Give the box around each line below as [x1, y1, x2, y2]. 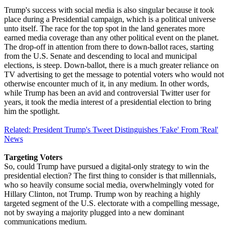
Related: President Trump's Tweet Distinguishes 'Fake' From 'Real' [4, 125, 218, 134]
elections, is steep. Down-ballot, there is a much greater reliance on [4, 60, 219, 70]
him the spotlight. [4, 106, 60, 116]
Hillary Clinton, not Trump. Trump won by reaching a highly [4, 189, 200, 198]
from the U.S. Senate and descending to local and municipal [4, 51, 197, 60]
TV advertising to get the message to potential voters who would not [4, 70, 224, 79]
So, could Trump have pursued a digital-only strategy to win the [4, 162, 209, 171]
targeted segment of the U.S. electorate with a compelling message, [4, 198, 219, 208]
